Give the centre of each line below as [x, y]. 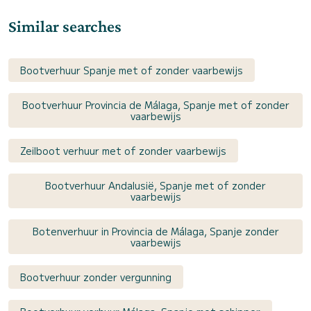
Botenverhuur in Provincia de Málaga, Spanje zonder [155, 232]
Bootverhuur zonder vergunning [96, 277]
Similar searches [65, 26]
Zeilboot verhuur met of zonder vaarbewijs [123, 151]
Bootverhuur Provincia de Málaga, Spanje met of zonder [155, 105]
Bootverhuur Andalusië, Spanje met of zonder [155, 186]
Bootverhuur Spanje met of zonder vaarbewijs [132, 70]
